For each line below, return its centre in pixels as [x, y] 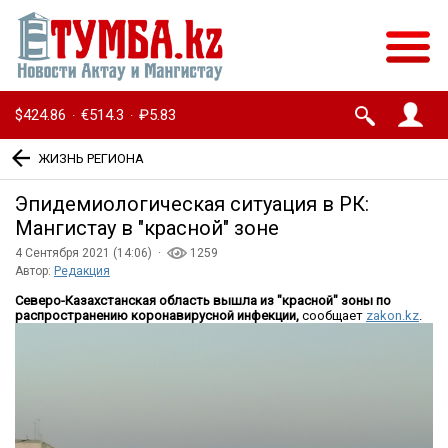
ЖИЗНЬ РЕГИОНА [91, 158]
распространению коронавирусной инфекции [155, 316]
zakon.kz [392, 316]
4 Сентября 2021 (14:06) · [91, 253]
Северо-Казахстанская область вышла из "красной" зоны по [203, 301]
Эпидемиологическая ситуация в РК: [192, 204]
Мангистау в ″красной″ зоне [147, 228]
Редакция [82, 271]
